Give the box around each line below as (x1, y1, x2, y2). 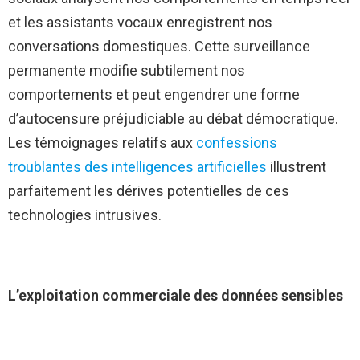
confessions (196, 134, 277, 152)
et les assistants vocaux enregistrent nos (8, 14, 272, 31)
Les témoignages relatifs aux (8, 134, 196, 152)
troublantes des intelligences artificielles (8, 158, 267, 176)
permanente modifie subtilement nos (8, 62, 245, 80)
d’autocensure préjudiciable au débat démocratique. (8, 110, 338, 128)
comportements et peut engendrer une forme (8, 86, 300, 104)
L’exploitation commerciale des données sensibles (8, 287, 343, 305)
